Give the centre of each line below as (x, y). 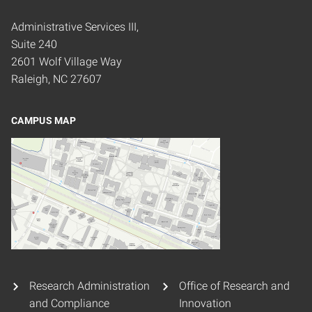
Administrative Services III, (75, 26)
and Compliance (69, 303)
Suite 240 (34, 44)
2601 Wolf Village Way (67, 61)
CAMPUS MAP (44, 120)
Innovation (205, 303)
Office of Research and (234, 286)
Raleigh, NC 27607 (56, 79)
